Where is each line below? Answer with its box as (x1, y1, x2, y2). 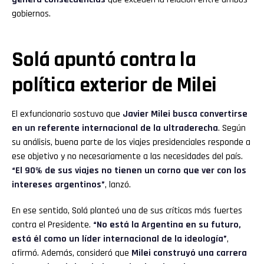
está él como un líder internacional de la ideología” (12, 232, 227, 245)
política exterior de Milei (12, 71, 217, 98)
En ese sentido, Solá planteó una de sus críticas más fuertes (12, 204, 242, 217)
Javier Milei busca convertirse (123, 107, 247, 120)
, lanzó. (105, 178, 131, 191)
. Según (218, 121, 246, 134)
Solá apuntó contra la (12, 46, 196, 73)
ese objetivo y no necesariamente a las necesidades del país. (12, 150, 243, 163)
